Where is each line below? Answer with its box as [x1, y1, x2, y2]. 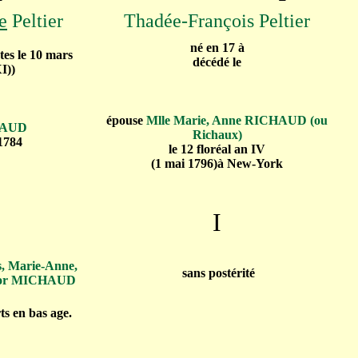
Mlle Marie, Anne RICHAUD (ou [146, 113, 328, 127]
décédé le [193, 55, 241, 69]
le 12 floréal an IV [169, 142, 265, 156]
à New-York [217, 157, 283, 170]
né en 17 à [189, 41, 245, 54]
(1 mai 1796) [151, 157, 217, 170]
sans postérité [182, 266, 255, 280]
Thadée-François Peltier [124, 10, 310, 31]
